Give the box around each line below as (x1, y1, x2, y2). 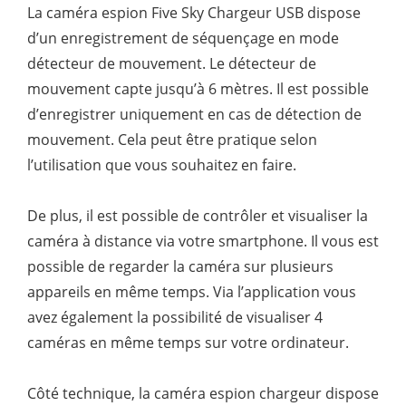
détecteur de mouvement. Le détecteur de (27, 53, 316, 73)
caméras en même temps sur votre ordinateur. (27, 332, 349, 353)
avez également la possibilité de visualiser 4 (27, 306, 323, 327)
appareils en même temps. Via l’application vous (27, 281, 356, 302)
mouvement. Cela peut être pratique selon (27, 129, 317, 150)
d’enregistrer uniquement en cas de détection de (27, 103, 362, 124)
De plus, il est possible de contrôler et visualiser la (27, 205, 368, 226)
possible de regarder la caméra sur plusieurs (27, 256, 333, 276)
